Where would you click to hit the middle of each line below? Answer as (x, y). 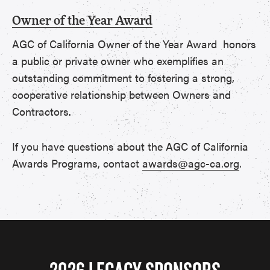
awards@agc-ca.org (191, 163)
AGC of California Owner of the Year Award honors (134, 44)
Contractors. (42, 111)
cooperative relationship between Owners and (121, 94)
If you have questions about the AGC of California (130, 146)
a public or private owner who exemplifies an (118, 61)
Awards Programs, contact (77, 163)
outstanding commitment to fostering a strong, (123, 77)
